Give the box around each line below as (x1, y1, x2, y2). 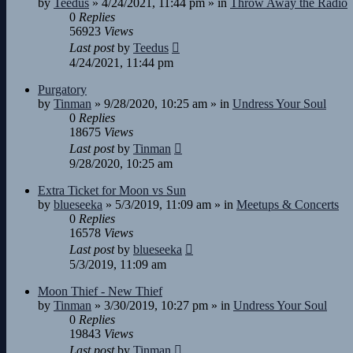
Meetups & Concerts (236, 198, 339, 211)
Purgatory (38, 83, 87, 96)
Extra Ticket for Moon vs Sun (38, 184, 186, 197)
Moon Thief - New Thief (38, 284, 162, 298)
